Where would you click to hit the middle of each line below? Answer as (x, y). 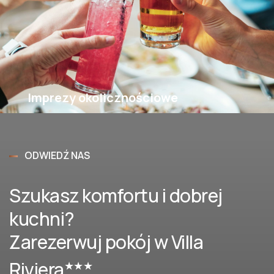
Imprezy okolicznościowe (103, 98)
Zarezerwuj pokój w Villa (106, 242)
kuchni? (42, 219)
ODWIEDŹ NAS (57, 155)
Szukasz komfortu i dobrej (116, 195)
